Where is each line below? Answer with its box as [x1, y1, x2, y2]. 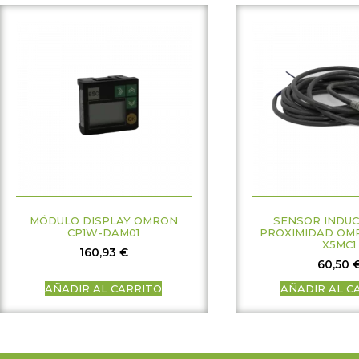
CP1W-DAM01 [67, 226, 140, 240]
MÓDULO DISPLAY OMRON [29, 214, 178, 228]
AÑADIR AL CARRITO [45, 281, 163, 295]
